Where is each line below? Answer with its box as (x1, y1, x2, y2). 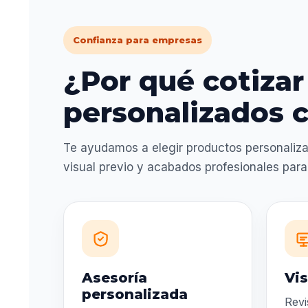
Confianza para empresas (73, 34, 203, 46)
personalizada (82, 286, 188, 303)
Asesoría (82, 269, 148, 287)
